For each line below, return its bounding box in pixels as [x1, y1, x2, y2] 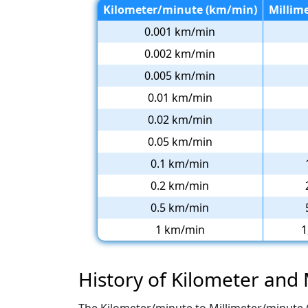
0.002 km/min [144, 45, 215, 61]
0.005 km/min [144, 67, 215, 83]
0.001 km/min [144, 23, 215, 39]
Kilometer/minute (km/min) [102, 1, 257, 17]
